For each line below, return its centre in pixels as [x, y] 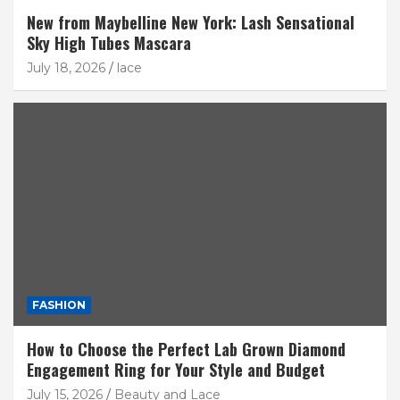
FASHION [59, 305]
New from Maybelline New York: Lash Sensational [191, 22]
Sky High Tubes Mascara [109, 42]
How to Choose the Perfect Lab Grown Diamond [186, 350]
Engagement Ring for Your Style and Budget [176, 370]
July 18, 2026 [66, 67]
